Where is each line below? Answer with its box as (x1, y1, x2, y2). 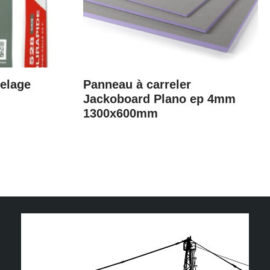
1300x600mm (83, 106, 158, 120)
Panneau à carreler (83, 77, 191, 91)
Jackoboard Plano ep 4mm (83, 92, 236, 105)
